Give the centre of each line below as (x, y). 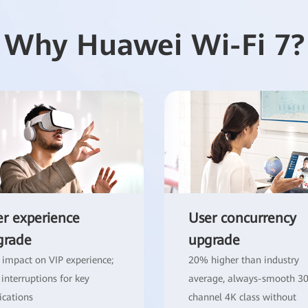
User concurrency (242, 218)
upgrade (214, 240)
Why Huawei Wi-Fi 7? (154, 45)
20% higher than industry (244, 260)
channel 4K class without (242, 297)
